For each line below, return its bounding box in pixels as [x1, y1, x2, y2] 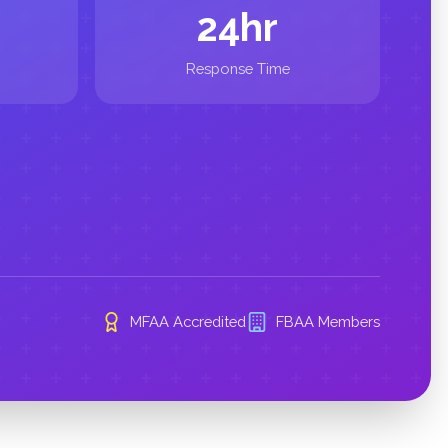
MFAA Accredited [130, 313, 247, 331]
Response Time [185, 59, 290, 77]
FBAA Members [276, 313, 380, 331]
